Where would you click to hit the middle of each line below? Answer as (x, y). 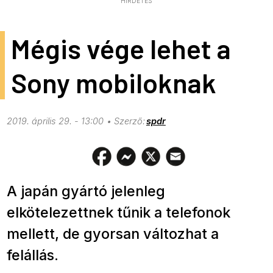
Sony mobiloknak (113, 83)
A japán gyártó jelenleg (86, 191)
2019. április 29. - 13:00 (55, 122)
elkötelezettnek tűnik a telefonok (119, 213)
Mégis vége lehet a (121, 48)
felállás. (33, 255)
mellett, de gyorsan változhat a (113, 234)
